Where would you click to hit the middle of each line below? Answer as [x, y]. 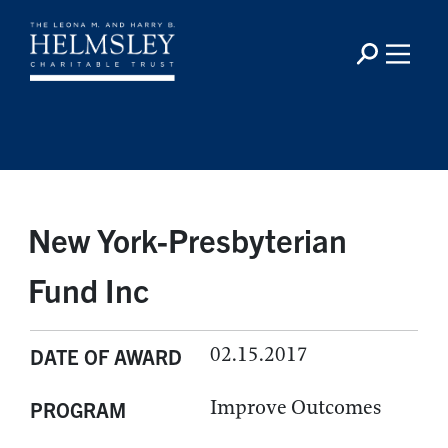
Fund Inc [88, 289]
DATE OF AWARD [106, 356]
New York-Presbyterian [187, 239]
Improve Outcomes [295, 407]
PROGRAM [78, 409]
